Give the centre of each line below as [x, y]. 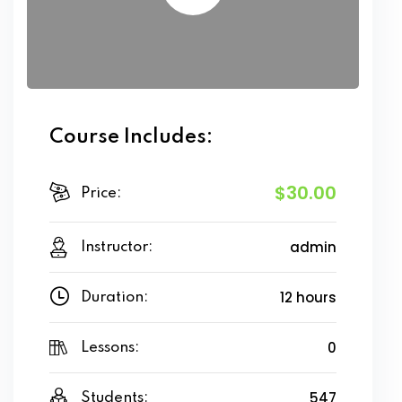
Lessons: [109, 348]
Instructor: [117, 247]
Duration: [114, 297]
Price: [101, 193]
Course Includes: [131, 137]
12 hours [308, 297]
